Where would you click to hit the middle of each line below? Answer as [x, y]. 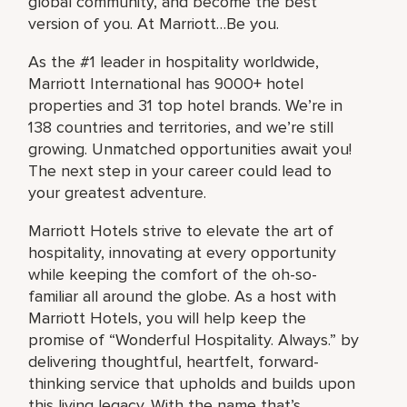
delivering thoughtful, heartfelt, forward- [174, 361]
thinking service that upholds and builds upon [192, 383]
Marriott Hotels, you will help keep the [168, 318]
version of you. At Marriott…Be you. [154, 23]
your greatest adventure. [118, 192]
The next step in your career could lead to [180, 170]
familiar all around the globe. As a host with [183, 296]
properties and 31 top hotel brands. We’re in [186, 105]
